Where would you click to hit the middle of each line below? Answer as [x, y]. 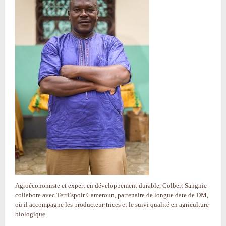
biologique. [31, 214]
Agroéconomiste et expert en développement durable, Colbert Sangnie [111, 185]
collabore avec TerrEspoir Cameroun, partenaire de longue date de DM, [112, 195]
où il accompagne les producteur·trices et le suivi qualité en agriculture [112, 205]
